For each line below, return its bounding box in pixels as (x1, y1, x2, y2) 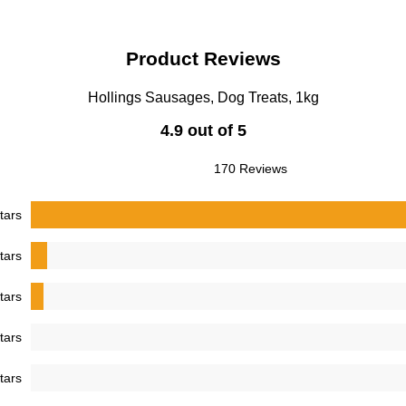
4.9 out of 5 (159, 121, 246, 140)
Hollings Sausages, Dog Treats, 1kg (87, 90, 319, 105)
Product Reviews (125, 48, 281, 69)
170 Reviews (214, 161, 287, 176)
